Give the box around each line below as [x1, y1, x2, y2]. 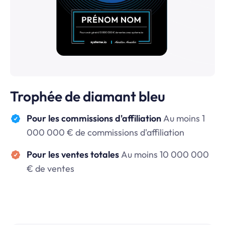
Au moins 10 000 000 [121, 149, 209, 161]
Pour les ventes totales [26, 149, 121, 161]
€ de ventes [26, 163, 74, 175]
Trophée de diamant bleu [10, 87, 165, 105]
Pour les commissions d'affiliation [26, 113, 163, 125]
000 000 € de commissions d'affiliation [26, 127, 184, 139]
